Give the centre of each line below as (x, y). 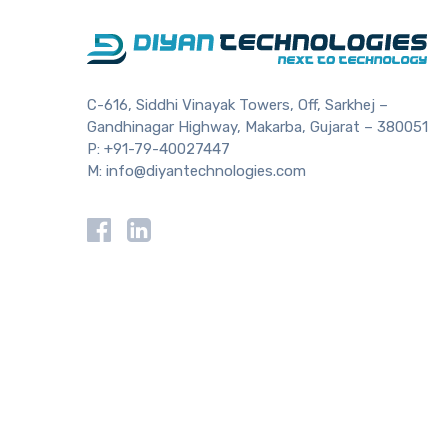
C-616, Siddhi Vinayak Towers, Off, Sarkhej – (237, 104)
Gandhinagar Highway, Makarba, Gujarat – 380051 (257, 126)
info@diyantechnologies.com (206, 170)
